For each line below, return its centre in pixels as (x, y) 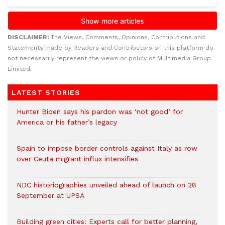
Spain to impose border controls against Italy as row (107, 148)
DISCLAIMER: (29, 37)
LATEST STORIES (46, 93)
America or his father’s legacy (67, 122)
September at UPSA (50, 196)
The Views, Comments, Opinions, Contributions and (128, 37)
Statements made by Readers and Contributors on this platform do (110, 48)
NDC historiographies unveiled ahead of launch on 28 (106, 185)
